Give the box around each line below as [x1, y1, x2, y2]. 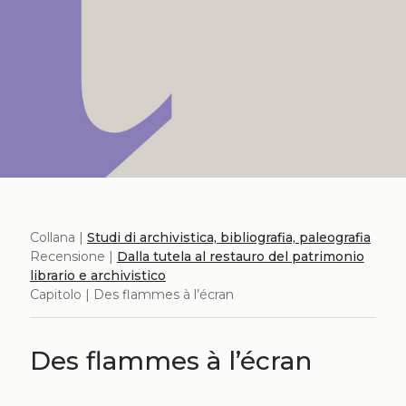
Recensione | [29, 248, 117, 265]
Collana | [29, 229, 87, 246]
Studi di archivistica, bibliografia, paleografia [86, 229, 371, 246]
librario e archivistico [29, 267, 166, 284]
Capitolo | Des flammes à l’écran [29, 286, 234, 303]
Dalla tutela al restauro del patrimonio [116, 248, 364, 265]
